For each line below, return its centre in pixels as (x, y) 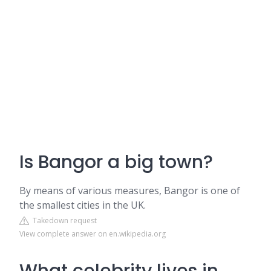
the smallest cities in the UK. (83, 205)
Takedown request (63, 220)
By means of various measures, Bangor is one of (130, 191)
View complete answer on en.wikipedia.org (93, 234)
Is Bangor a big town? (116, 162)
